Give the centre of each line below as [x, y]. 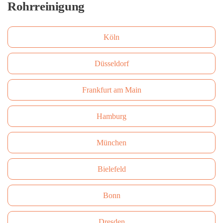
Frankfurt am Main [111, 90]
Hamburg [111, 116]
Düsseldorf [111, 63]
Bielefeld [111, 169]
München [111, 143]
